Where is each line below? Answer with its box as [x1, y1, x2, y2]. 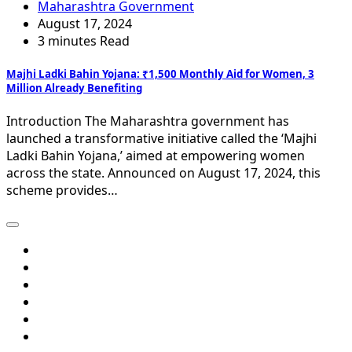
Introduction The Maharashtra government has [6, 112, 289, 130]
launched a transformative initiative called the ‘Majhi [6, 129, 317, 147]
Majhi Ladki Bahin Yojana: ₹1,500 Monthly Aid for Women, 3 [6, 66, 314, 81]
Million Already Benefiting [6, 80, 142, 95]
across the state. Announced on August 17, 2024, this [6, 163, 321, 181]
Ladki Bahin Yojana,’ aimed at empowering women [6, 146, 305, 164]
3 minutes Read [38, 31, 130, 49]
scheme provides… [6, 181, 118, 199]
